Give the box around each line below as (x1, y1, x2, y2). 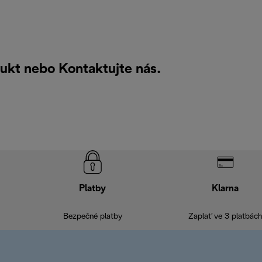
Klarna (211, 184, 239, 194)
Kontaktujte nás (58, 63, 157, 77)
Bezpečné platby (63, 213, 122, 221)
